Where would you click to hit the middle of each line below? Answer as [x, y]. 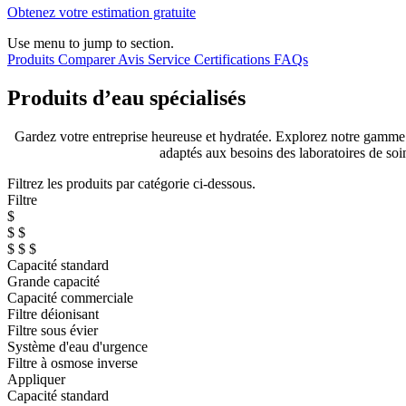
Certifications [234, 59]
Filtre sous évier [53, 330]
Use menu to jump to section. [91, 43]
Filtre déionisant [53, 314]
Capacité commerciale [70, 297]
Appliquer [36, 379]
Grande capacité [53, 281]
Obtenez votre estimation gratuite [101, 12]
